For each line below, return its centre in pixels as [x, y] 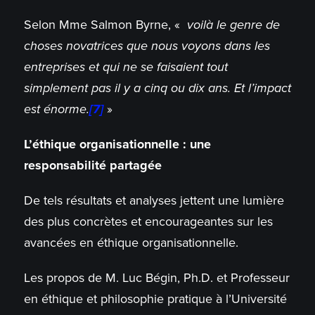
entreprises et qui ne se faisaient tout [126, 67]
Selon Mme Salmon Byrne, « [105, 25]
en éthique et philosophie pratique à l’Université [155, 299]
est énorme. [56, 109]
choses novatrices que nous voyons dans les [147, 46]
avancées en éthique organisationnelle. [134, 243]
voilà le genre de [233, 25]
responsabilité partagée [92, 166]
